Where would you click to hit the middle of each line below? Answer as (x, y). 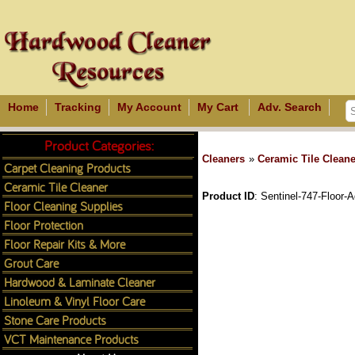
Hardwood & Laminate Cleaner (80, 282)
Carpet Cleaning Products (67, 168)
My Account (149, 107)
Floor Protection (44, 225)
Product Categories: (99, 145)
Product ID (228, 196)
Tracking (78, 107)
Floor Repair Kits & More (65, 244)
